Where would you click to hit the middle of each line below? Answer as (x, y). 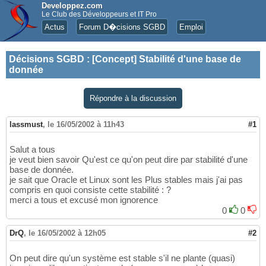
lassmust (26, 125)
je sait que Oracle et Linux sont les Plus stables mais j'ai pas (126, 180)
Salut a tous (32, 150)
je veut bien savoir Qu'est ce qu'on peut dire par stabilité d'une (129, 160)
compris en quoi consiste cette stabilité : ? (90, 190)
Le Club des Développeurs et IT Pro (99, 14)
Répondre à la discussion (133, 98)
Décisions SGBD (47, 59)
